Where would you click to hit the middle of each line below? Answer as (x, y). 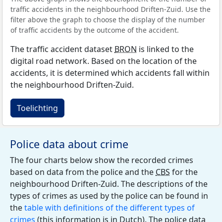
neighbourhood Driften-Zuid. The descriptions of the (109, 184)
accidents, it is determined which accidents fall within (110, 73)
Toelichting (37, 108)
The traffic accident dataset (62, 49)
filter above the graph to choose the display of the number (108, 20)
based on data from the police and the (83, 172)
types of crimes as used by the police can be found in (109, 196)
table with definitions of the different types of (110, 208)
